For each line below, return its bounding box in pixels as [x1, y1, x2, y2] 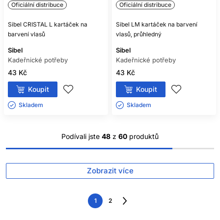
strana [124, 205, 142, 213]
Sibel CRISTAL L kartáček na [8, 21, 87, 28]
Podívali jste [61, 132, 102, 140]
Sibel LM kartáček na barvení [116, 21, 197, 28]
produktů [127, 132, 159, 140]
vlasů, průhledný [116, 30, 162, 38]
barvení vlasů [8, 30, 45, 38]
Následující [124, 199, 155, 207]
